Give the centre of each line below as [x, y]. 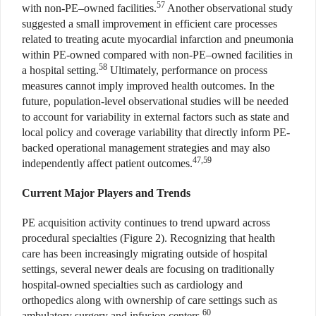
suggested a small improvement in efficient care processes [150, 23]
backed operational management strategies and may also [146, 147]
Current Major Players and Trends [106, 193]
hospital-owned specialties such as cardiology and [132, 284]
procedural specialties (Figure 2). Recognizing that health [148, 238]
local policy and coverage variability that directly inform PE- [156, 132]
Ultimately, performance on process [187, 70]
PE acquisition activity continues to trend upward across [146, 222]
